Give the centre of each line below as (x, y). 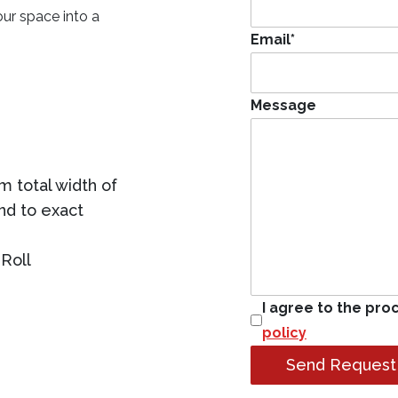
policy (284, 332)
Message (283, 105)
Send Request (341, 364)
